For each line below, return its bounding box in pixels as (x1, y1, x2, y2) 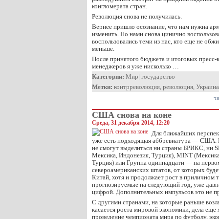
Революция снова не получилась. (92, 13, 182, 20)
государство (141, 73, 175, 80)
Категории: (92, 73, 124, 80)
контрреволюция (114, 83, 160, 90)
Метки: (92, 83, 112, 90)
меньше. (92, 45, 114, 52)
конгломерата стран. (92, 2, 147, 10)
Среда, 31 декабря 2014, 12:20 (92, 119, 170, 126)
